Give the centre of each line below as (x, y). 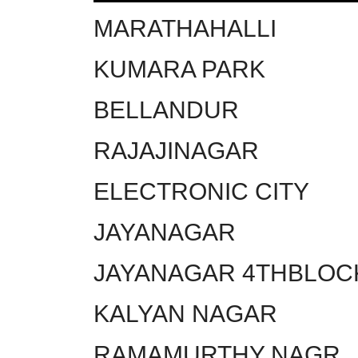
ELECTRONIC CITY (201, 191)
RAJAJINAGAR (176, 150)
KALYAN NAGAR (185, 313)
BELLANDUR (166, 109)
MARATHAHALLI (185, 28)
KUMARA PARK (179, 69)
